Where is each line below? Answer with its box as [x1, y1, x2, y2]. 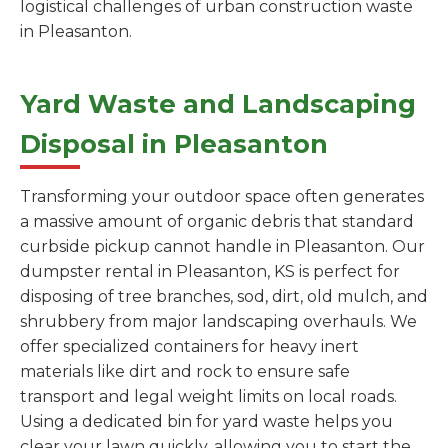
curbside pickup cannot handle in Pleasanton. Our [20, 237, 425, 257]
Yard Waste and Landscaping [20, 88, 416, 120]
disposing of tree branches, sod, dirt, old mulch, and [20, 287, 428, 307]
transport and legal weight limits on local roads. [20, 387, 397, 407]
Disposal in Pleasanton [20, 128, 328, 160]
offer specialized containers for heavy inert [20, 337, 359, 357]
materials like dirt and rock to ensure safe [20, 362, 350, 382]
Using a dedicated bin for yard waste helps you [20, 412, 393, 432]
